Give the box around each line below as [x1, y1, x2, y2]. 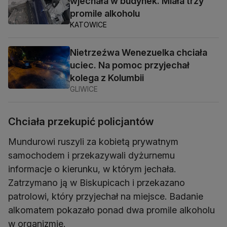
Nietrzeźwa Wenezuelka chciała [70, 47, 207, 58]
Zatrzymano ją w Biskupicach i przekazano [8, 177, 185, 188]
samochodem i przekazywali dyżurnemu [8, 150, 175, 161]
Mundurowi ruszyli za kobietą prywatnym [8, 136, 178, 147]
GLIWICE [70, 85, 98, 94]
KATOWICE [70, 20, 107, 29]
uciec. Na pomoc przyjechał [70, 60, 190, 71]
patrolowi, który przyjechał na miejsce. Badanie [8, 191, 203, 202]
